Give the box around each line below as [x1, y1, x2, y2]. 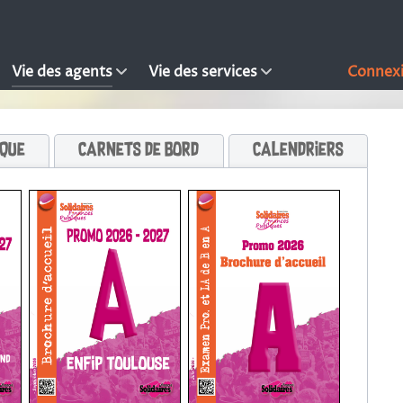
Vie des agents [11, 61, 112, 82]
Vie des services [148, 61, 257, 82]
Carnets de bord [78, 143, 200, 159]
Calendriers [252, 143, 344, 159]
